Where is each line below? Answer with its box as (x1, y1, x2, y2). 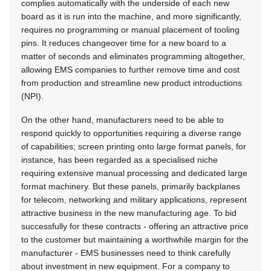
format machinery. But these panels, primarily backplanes (21, 181, 240, 191)
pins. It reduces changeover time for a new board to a (21, 38, 226, 48)
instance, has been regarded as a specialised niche (21, 154, 218, 165)
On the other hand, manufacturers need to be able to (21, 114, 224, 125)
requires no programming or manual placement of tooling (21, 24, 240, 34)
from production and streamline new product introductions (21, 77, 242, 88)
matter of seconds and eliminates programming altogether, (21, 51, 245, 61)
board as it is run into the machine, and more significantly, (21, 11, 241, 21)
